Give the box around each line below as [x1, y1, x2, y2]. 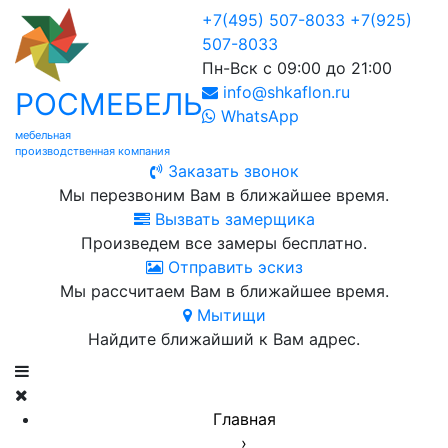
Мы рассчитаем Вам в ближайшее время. [59, 281, 389, 301]
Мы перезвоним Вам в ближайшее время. [59, 185, 389, 205]
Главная [212, 409, 276, 429]
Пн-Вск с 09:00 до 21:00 [201, 58, 392, 78]
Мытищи [191, 305, 266, 325]
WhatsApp [215, 106, 299, 126]
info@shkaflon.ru [217, 82, 350, 102]
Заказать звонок [162, 161, 299, 181]
